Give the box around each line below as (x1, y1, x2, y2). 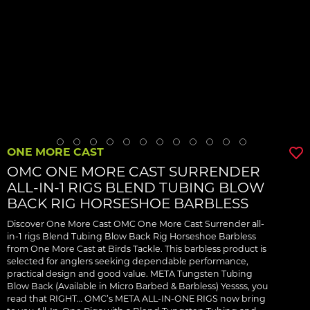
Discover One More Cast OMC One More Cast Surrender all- (7, 219, 264, 229)
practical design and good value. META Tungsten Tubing (7, 268, 253, 279)
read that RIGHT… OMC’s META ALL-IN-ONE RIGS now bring (7, 293, 266, 304)
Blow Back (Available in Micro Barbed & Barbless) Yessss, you (7, 281, 268, 291)
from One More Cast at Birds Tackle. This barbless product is (7, 244, 266, 254)
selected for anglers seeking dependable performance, (7, 256, 248, 266)
